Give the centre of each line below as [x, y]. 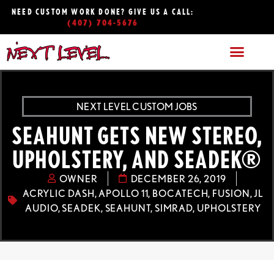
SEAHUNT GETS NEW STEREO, [137, 135]
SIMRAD [174, 208]
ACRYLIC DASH [58, 193]
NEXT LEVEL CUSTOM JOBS [137, 106]
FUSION [231, 193]
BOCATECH [180, 193]
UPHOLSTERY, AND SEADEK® [137, 159]
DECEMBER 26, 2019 [178, 178]
